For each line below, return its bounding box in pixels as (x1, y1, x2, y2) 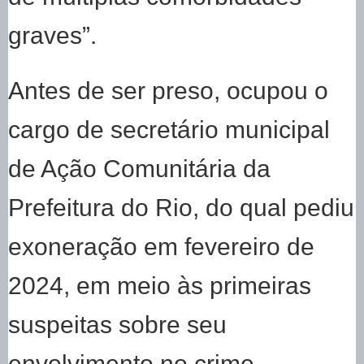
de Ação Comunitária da (8, 154, 271, 183)
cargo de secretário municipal (8, 115, 330, 144)
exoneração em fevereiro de (8, 232, 314, 261)
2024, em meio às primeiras (8, 271, 311, 300)
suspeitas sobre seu (8, 310, 227, 339)
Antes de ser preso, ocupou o (8, 76, 328, 105)
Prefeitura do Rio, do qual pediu (8, 193, 354, 222)
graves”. (8, 21, 97, 50)
